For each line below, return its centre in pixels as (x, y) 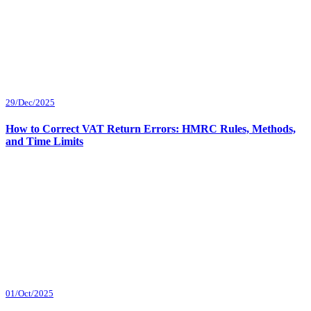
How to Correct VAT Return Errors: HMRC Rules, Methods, (151, 129)
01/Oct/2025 (30, 294)
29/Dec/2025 (30, 102)
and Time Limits (44, 142)
